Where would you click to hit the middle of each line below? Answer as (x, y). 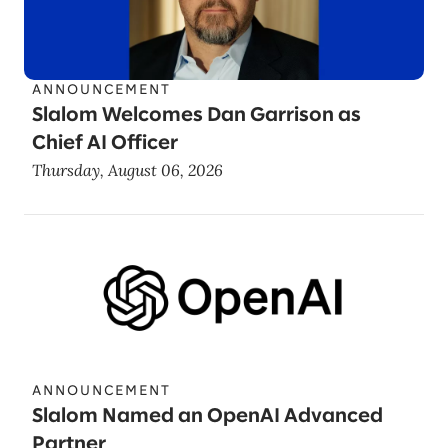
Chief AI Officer (105, 143)
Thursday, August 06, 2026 (127, 170)
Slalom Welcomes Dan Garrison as (196, 115)
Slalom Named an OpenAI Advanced (207, 416)
